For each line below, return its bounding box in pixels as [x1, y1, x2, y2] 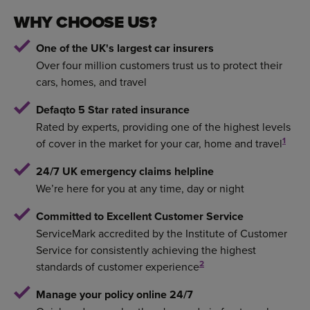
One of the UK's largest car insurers [36, 40, 214, 57]
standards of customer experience [36, 259, 199, 275]
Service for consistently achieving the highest [36, 242, 256, 258]
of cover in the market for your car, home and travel [36, 136, 282, 152]
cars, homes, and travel [36, 74, 147, 90]
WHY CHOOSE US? [14, 10, 157, 35]
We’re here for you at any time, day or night [36, 181, 244, 197]
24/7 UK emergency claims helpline [36, 163, 214, 180]
